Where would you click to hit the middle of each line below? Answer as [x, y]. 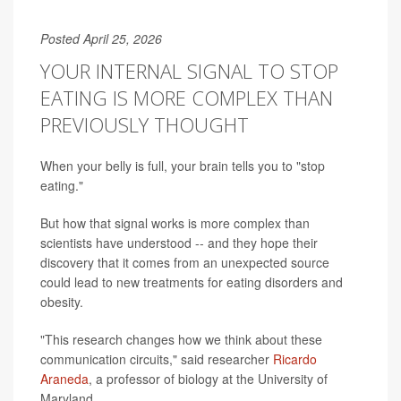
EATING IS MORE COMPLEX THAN [187, 97]
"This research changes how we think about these [181, 339]
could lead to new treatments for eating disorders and [192, 282]
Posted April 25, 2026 [101, 38]
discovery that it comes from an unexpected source [185, 262]
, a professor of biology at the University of [208, 378]
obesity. [62, 301]
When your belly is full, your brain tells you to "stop [183, 165]
